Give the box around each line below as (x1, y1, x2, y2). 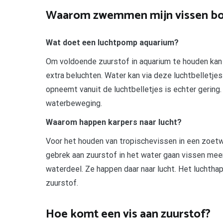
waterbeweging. (46, 99, 102, 109)
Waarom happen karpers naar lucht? (46, 117, 182, 127)
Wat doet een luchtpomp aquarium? (46, 38, 179, 48)
